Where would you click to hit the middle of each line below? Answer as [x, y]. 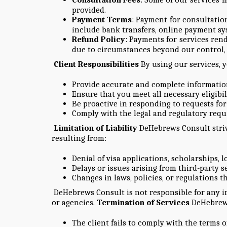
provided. [89, 10]
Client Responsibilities [96, 64]
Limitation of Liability [96, 128]
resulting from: [80, 138]
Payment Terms [102, 19]
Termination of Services [143, 202]
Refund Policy [99, 39]
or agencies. [74, 202]
